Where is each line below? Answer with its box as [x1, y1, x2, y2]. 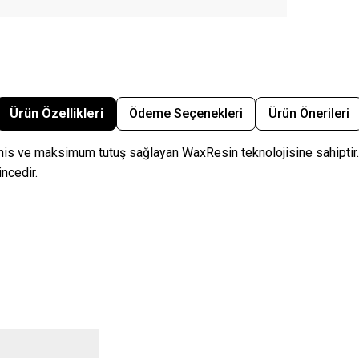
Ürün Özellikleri [10, 106, 103, 122]
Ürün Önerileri [268, 106, 349, 122]
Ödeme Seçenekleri [129, 106, 243, 122]
